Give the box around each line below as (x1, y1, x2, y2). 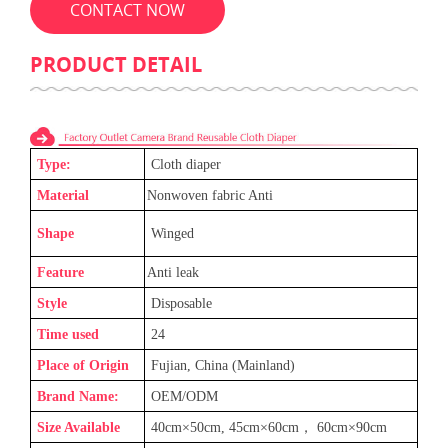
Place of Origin (33, 357, 129, 373)
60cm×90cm (317, 419, 387, 435)
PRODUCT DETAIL (30, 50, 202, 78)
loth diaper (160, 156, 221, 172)
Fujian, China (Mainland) (147, 357, 295, 373)
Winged (147, 225, 194, 241)
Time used (33, 326, 99, 342)
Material (33, 187, 89, 203)
